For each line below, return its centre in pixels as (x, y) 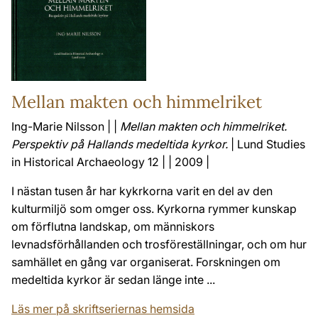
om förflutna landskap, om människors (113, 227)
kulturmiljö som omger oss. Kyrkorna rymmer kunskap (154, 209)
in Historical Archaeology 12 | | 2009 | (110, 162)
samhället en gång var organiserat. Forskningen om (146, 262)
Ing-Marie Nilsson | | (66, 127)
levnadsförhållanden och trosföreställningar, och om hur (159, 245)
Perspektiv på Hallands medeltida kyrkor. (120, 144)
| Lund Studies (267, 144)
